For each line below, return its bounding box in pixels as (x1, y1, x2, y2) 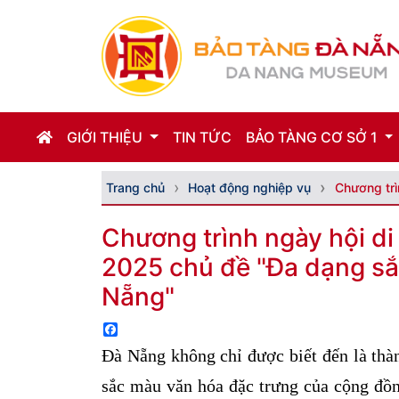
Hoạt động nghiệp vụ (188, 180, 311, 195)
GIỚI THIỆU (67, 128, 147, 146)
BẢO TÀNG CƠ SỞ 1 (245, 128, 381, 146)
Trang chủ (106, 180, 165, 195)
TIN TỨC (172, 128, 232, 146)
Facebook (118, 321, 184, 338)
